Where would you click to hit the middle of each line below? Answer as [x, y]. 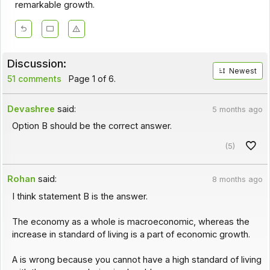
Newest [243, 71]
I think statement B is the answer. [80, 196]
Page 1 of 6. [91, 78]
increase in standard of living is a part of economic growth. [131, 234]
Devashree [31, 109]
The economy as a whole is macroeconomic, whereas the [130, 221]
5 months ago [237, 109]
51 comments [34, 78]
